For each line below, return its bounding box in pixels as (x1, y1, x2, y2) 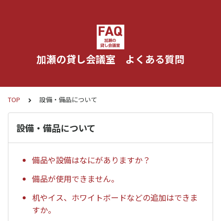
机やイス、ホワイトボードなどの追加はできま (32, 191, 198, 203)
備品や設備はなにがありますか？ (32, 154, 150, 166)
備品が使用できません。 (32, 173, 119, 185)
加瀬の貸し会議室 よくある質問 (37, 52, 184, 66)
